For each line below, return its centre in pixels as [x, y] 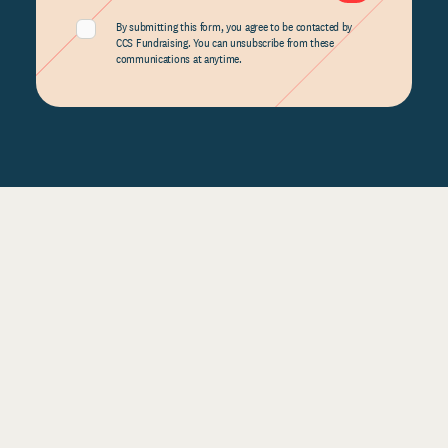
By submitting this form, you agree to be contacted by [234, 27]
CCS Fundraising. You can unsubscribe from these [225, 43]
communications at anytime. [179, 59]
